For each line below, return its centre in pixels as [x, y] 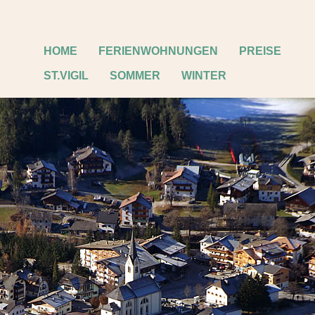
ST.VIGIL [66, 76]
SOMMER [135, 76]
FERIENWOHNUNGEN [158, 51]
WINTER [204, 76]
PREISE [260, 51]
